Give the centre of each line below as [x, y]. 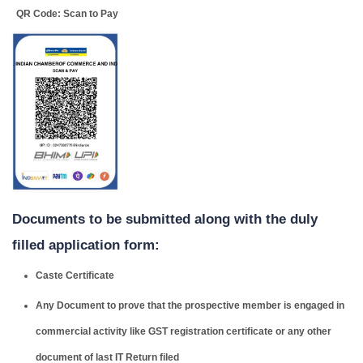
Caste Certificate [75, 275]
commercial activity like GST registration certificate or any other [184, 331]
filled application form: [86, 245]
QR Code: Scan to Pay [67, 13]
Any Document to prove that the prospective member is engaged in [190, 305]
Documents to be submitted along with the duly [165, 219]
